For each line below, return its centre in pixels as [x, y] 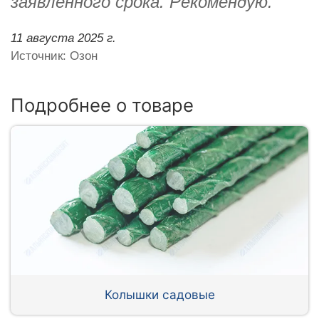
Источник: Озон [54, 56]
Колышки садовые [159, 294]
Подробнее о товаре [102, 105]
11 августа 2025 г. [63, 38]
